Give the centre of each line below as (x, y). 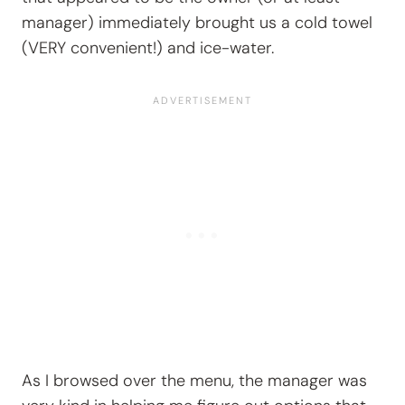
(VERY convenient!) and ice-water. (148, 48)
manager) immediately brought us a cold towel (197, 23)
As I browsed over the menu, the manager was (194, 381)
